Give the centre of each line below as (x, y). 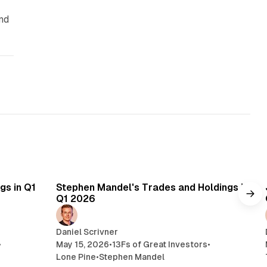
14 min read (217, 168)
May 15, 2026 (82, 245)
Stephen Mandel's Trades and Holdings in (152, 188)
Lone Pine (76, 257)
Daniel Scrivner (87, 232)
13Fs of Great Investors (159, 245)
